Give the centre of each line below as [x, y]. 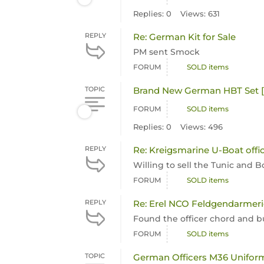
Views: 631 [200, 14]
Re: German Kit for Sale [185, 37]
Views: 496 [202, 127]
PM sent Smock [167, 52]
